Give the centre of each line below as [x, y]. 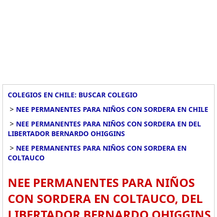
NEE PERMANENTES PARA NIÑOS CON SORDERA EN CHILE [112, 109]
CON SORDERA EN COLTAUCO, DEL [105, 198]
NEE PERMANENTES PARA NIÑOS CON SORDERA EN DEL [108, 124]
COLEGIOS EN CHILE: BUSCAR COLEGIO [73, 95]
